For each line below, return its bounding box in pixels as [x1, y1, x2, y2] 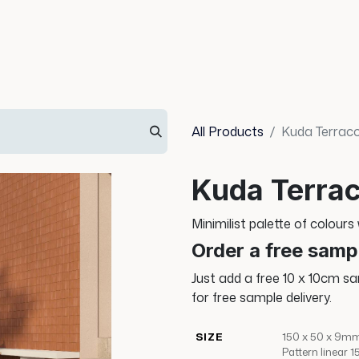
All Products [192, 123, 264, 140]
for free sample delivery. [192, 288, 332, 306]
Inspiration [58, 33, 121, 50]
